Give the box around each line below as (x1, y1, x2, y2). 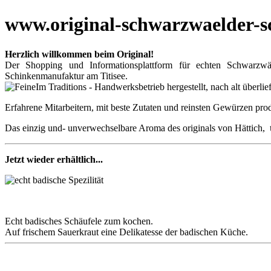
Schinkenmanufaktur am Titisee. (5, 70, 128, 81)
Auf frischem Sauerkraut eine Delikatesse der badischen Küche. (5, 226, 248, 237)
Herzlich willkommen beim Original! (5, 48, 154, 59)
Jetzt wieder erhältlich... (5, 154, 103, 165)
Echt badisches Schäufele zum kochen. (5, 215, 153, 226)
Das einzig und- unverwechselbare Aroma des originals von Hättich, (5, 122, 270, 133)
